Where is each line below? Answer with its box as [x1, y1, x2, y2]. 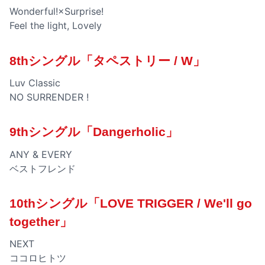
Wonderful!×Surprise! [9, 5, 104, 18]
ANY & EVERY [9, 148, 72, 160]
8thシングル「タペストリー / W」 [9, 53, 205, 67]
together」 [9, 214, 72, 228]
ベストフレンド [9, 162, 76, 174]
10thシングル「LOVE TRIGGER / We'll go [9, 196, 252, 210]
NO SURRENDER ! [9, 91, 89, 103]
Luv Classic [9, 76, 60, 89]
